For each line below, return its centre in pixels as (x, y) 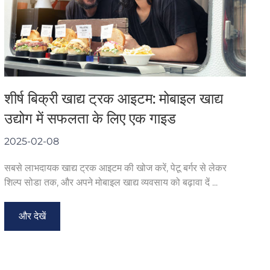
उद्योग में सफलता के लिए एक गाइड (90, 118)
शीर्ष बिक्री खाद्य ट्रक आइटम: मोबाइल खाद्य (113, 98)
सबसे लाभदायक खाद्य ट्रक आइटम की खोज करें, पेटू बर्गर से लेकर (115, 168)
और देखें (32, 216)
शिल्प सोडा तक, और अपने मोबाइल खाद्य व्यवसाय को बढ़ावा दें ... (111, 182)
